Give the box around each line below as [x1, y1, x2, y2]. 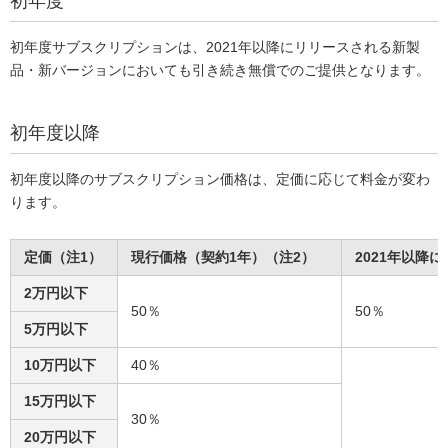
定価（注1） [24, 249, 102, 265]
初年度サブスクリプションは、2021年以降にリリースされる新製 [10, 39, 420, 55]
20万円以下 [24, 429, 96, 445]
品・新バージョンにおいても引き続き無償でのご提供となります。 [10, 62, 430, 78]
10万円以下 [24, 357, 96, 373]
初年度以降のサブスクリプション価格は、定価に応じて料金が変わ [10, 171, 430, 187]
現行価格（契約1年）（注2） [131, 249, 315, 265]
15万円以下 [24, 393, 96, 409]
